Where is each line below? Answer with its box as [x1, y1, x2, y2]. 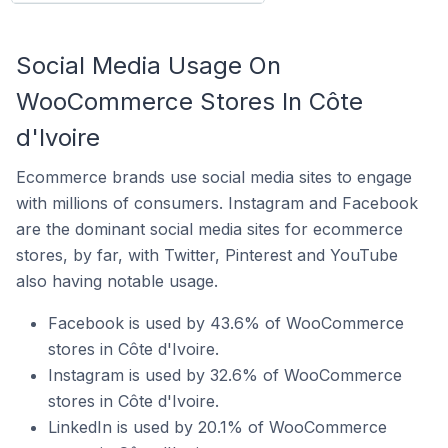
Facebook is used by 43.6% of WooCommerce [48, 312, 404, 333]
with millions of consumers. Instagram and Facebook [16, 192, 418, 213]
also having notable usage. [16, 270, 218, 291]
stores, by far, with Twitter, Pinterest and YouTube [16, 244, 398, 265]
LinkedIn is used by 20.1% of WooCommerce [48, 416, 387, 437]
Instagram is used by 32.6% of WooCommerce [48, 364, 402, 385]
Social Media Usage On [16, 50, 281, 80]
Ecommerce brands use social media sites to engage [16, 166, 412, 187]
